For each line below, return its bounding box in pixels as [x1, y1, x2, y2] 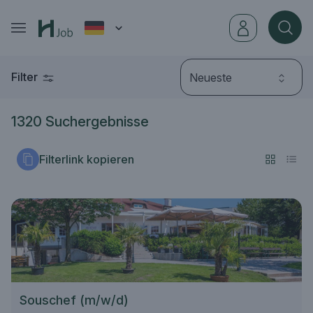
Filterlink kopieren [39, 152, 134, 166]
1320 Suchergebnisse [11, 113, 149, 130]
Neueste [189, 70, 232, 85]
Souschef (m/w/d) [20, 293, 129, 307]
